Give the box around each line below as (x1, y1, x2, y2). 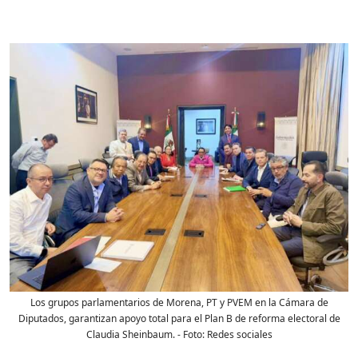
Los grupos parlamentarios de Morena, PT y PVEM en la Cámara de (30, 296, 328, 310)
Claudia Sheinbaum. (86, 328, 175, 342)
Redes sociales (206, 328, 272, 342)
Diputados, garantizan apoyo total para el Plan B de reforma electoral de (18, 312, 340, 326)
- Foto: (174, 328, 207, 342)
